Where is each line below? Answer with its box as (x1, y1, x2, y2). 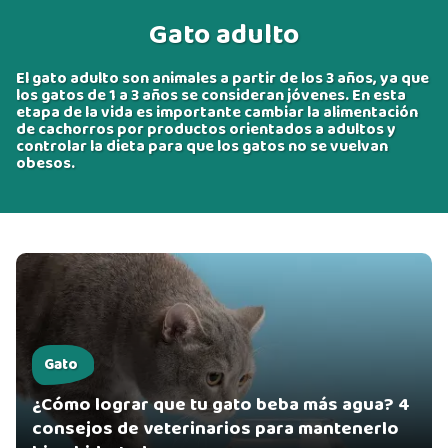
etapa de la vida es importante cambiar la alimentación (16, 99, 418, 126)
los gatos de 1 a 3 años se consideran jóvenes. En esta (16, 82, 406, 109)
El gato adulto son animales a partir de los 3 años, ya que (16, 65, 429, 92)
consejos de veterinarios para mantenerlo (32, 413, 399, 444)
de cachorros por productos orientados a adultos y (16, 116, 396, 143)
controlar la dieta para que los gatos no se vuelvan (16, 133, 388, 160)
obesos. (16, 150, 75, 177)
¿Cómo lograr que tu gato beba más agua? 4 (32, 389, 410, 420)
